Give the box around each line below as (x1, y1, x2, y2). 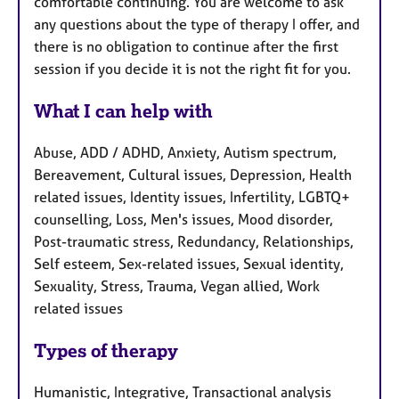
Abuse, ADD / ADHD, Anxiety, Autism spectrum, (34, 143, 337, 162)
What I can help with (34, 100, 213, 123)
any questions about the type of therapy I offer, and (34, 15, 360, 34)
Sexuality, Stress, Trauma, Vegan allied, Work (34, 277, 320, 296)
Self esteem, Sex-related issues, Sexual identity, (34, 255, 344, 273)
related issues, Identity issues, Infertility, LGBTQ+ (34, 188, 350, 207)
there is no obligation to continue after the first (34, 37, 338, 56)
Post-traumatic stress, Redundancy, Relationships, (34, 232, 354, 251)
